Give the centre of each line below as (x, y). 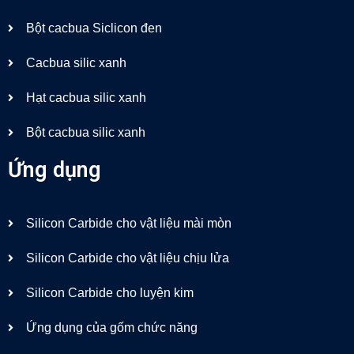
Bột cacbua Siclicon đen (94, 28)
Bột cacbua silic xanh (85, 132)
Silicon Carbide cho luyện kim (109, 292)
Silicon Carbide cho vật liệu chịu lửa (127, 258)
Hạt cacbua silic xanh (86, 97)
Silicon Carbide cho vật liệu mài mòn (128, 223)
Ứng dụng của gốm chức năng (111, 327)
